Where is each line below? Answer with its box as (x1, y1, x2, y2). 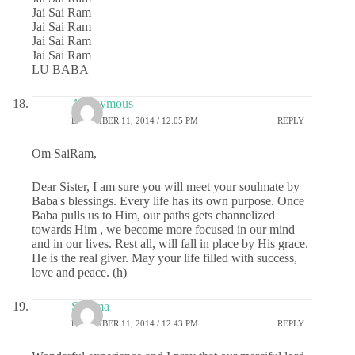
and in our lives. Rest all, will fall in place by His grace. (32, 236, 308, 250)
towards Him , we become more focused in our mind (32, 222, 295, 236)
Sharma (71, 299, 109, 313)
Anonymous (71, 96, 133, 110)
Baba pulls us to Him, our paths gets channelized (32, 208, 275, 222)
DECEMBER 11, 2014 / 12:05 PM (71, 116, 198, 126)
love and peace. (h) (32, 265, 127, 279)
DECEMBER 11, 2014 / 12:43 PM (71, 319, 198, 329)
